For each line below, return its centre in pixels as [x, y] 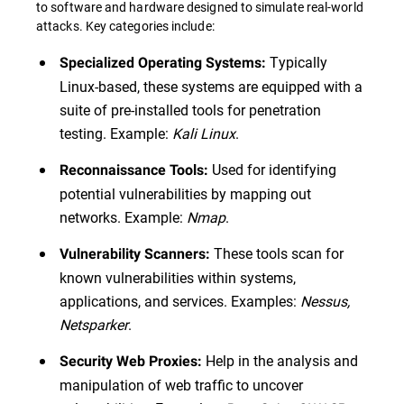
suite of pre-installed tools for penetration [190, 110]
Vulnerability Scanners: [135, 254]
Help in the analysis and [280, 361]
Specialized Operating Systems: [163, 63]
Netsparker [94, 325]
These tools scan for [277, 253]
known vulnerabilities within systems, [178, 278]
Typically [297, 62]
